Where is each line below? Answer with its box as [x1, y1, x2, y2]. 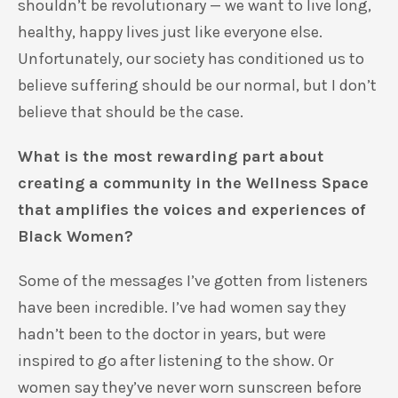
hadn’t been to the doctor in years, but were [18, 324, 326, 344]
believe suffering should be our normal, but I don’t [18, 76, 377, 95]
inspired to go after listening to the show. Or [18, 351, 333, 370]
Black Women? [18, 227, 138, 246]
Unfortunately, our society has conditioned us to [18, 49, 364, 68]
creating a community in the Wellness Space [18, 173, 369, 193]
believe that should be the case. [18, 102, 243, 122]
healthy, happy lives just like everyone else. [18, 22, 322, 42]
